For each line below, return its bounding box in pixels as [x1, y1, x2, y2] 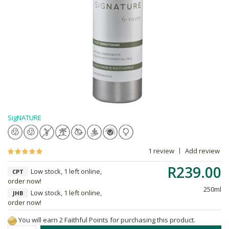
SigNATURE [8, 113, 41, 122]
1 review [148, 146, 174, 155]
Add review [185, 146, 220, 155]
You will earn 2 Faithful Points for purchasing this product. [17, 215, 195, 224]
